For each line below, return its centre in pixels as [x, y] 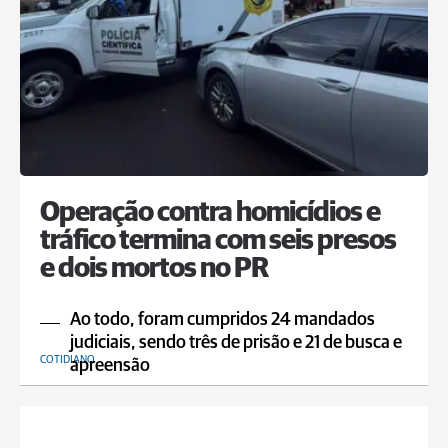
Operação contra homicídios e [210, 213]
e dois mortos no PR [154, 269]
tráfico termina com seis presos [218, 241]
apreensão [110, 366]
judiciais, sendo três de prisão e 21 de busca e [236, 343]
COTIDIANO [67, 359]
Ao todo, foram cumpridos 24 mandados [222, 320]
